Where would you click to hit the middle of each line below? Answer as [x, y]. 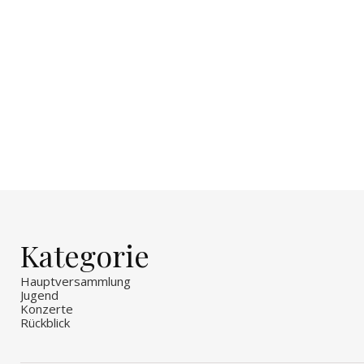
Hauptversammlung [76, 281]
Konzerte [47, 308]
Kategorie [85, 255]
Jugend [39, 295]
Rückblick [45, 322]
